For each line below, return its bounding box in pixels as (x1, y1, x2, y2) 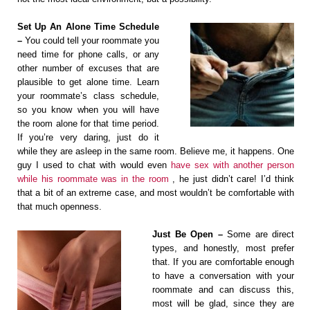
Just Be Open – (152, 229, 223, 240)
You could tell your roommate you (22, 35, 159, 46)
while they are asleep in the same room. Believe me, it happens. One (17, 146, 294, 157)
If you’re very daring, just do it (17, 132, 159, 143)
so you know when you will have (17, 104, 159, 116)
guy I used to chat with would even (17, 160, 171, 171)
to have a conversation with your (152, 271, 294, 282)
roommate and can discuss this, (152, 284, 294, 295)
